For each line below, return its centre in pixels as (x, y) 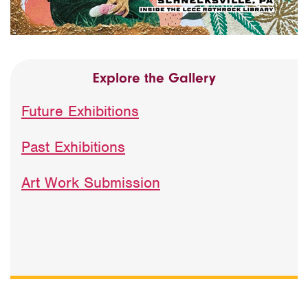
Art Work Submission (91, 182)
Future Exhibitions (80, 111)
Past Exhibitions (73, 146)
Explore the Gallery (154, 78)
